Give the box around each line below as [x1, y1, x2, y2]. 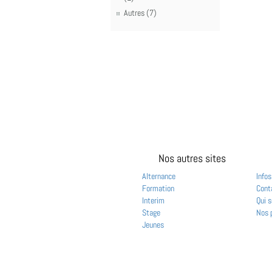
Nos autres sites [158, 151, 226, 165]
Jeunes [141, 219, 164, 230]
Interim [141, 195, 165, 206]
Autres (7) [124, 7, 157, 18]
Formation [141, 183, 174, 194]
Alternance [141, 171, 175, 182]
